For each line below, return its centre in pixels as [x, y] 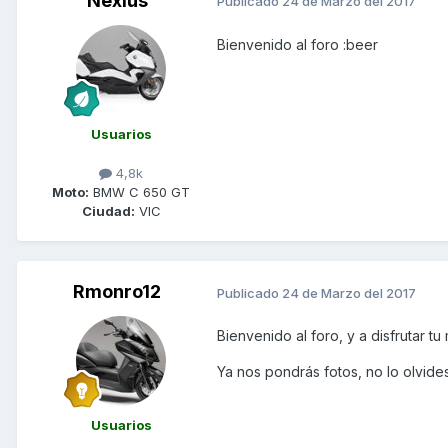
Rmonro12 [117, 292]
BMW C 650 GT [139, 192]
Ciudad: [108, 211]
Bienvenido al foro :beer [297, 44]
